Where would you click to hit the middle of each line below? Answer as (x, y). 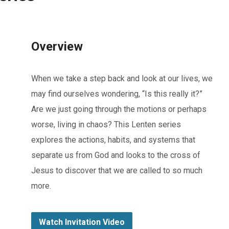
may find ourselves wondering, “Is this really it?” (117, 94)
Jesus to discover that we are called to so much (117, 170)
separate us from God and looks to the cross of (116, 155)
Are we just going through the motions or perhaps (119, 109)
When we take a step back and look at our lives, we (122, 78)
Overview (57, 47)
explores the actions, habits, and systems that (113, 140)
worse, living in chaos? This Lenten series (106, 124)
